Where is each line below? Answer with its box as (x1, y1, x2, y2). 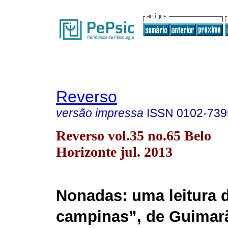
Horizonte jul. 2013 (56, 144, 173, 160)
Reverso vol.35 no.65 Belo (56, 127, 211, 144)
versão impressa (56, 106, 144, 120)
